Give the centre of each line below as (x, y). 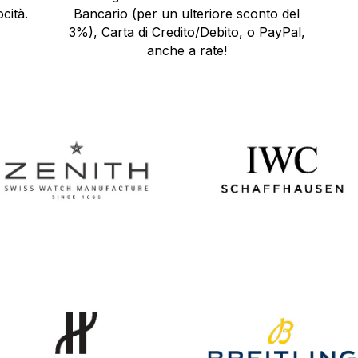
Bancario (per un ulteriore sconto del (187, 13)
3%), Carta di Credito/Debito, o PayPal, (187, 32)
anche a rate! (187, 50)
